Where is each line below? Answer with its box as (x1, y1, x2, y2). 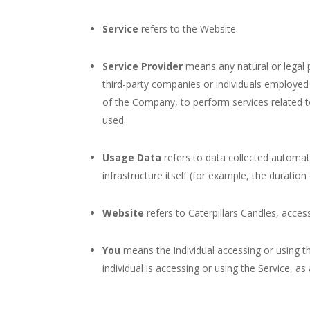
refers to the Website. (138, 22, 239, 35)
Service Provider (102, 60, 183, 73)
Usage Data (102, 151, 162, 164)
